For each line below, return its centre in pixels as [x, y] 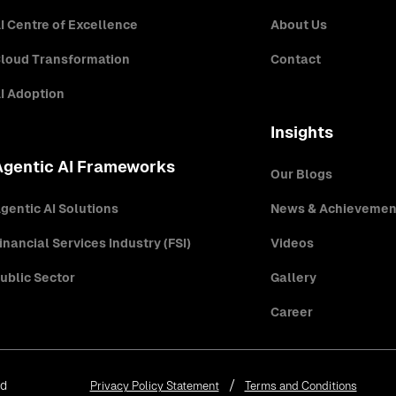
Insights [301, 132]
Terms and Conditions [301, 386]
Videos [292, 243]
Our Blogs [301, 174]
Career [291, 312]
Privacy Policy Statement [154, 386]
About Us [298, 25]
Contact [295, 59]
